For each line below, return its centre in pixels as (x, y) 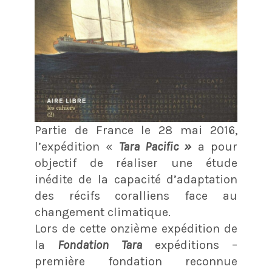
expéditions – (190, 245)
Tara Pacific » (155, 147)
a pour (215, 147)
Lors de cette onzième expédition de (136, 229)
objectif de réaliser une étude (136, 163)
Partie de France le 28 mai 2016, (136, 131)
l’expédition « (76, 147)
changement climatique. (102, 212)
